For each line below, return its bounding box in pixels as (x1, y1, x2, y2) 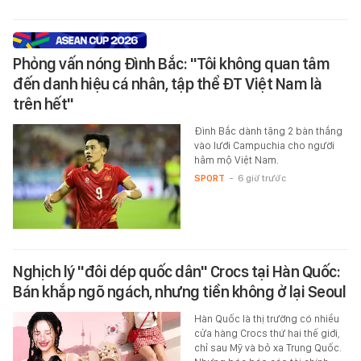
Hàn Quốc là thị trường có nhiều (193, 313, 339, 326)
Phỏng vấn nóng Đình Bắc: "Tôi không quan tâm (13, 54, 330, 74)
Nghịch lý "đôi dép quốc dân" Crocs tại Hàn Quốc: (13, 262, 340, 282)
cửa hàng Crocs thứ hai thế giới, (193, 327, 340, 340)
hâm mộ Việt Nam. (193, 154, 279, 167)
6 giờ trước (237, 172, 286, 185)
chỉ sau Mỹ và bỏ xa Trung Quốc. (193, 342, 342, 355)
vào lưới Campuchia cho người (193, 139, 334, 152)
